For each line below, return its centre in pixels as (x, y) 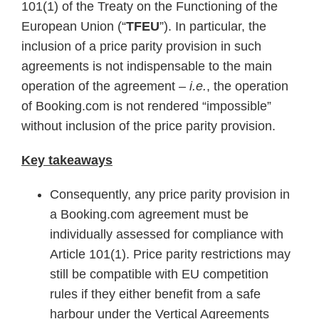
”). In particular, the (213, 26)
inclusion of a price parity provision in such (141, 46)
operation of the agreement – (105, 86)
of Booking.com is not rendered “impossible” (146, 106)
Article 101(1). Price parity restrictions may (170, 254)
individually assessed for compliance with (167, 234)
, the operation (247, 86)
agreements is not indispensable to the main (147, 66)
